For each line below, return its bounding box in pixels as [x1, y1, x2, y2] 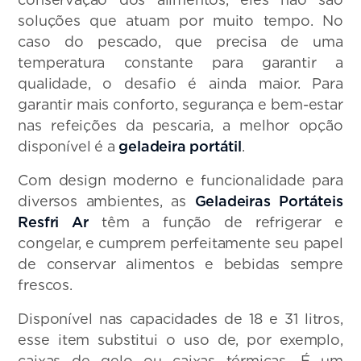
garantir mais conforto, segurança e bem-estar [18, 96, 343, 114]
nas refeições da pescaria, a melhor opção [18, 117, 343, 135]
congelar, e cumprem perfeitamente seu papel [18, 234, 343, 252]
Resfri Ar [18, 214, 89, 231]
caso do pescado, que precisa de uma [18, 33, 343, 51]
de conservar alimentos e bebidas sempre [18, 255, 343, 273]
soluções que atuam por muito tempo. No [18, 12, 343, 30]
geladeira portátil [118, 138, 242, 156]
